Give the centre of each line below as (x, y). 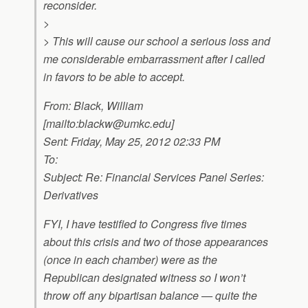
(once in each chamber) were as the (130, 260)
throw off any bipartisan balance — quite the (150, 295)
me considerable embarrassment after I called (154, 59)
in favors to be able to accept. (114, 77)
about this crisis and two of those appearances (156, 242)
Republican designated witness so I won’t (144, 277)
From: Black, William (93, 106)
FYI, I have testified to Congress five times (145, 224)
